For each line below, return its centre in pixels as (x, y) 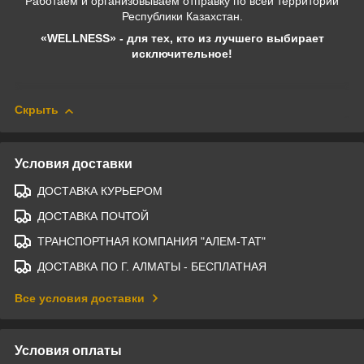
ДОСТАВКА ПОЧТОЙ (93, 216)
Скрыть (37, 110)
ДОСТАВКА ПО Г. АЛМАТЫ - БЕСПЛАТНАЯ (152, 266)
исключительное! (182, 54)
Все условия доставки (80, 298)
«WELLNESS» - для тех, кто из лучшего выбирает (182, 39)
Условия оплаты (68, 350)
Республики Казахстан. (182, 17)
